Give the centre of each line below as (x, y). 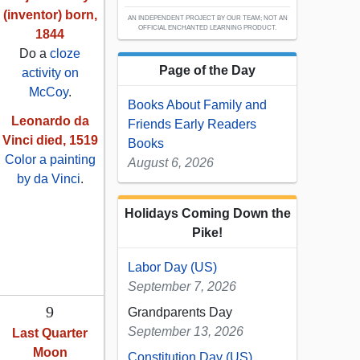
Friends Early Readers (192, 125)
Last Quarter (50, 333)
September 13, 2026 (186, 332)
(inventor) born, (50, 15)
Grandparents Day (180, 313)
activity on (50, 73)
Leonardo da (50, 121)
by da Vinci (48, 179)
